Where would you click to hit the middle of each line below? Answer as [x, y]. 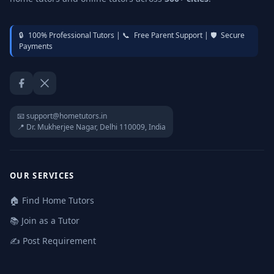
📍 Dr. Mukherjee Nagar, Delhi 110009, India [91, 127]
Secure [232, 35]
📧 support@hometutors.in [62, 116]
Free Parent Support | [171, 35]
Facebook [39, 89]
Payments [36, 46]
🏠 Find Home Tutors [52, 200]
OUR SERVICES [42, 176]
